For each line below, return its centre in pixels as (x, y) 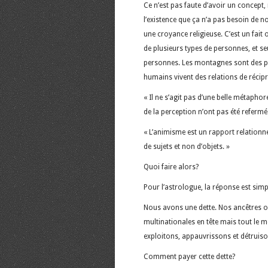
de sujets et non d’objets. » (187, 146)
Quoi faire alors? (171, 167)
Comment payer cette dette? (189, 256)
